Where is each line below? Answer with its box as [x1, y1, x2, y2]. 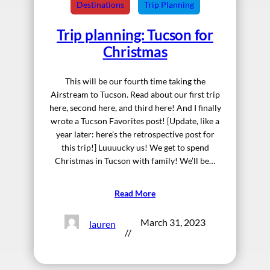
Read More [115, 188, 155, 199]
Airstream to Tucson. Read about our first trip [50, 89, 220, 100]
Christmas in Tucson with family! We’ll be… [55, 155, 215, 166]
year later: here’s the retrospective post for [55, 129, 215, 140]
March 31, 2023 [140, 216, 206, 228]
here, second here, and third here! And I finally [49, 102, 221, 113]
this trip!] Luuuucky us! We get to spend [61, 142, 209, 153]
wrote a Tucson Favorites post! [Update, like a [51, 116, 219, 127]
